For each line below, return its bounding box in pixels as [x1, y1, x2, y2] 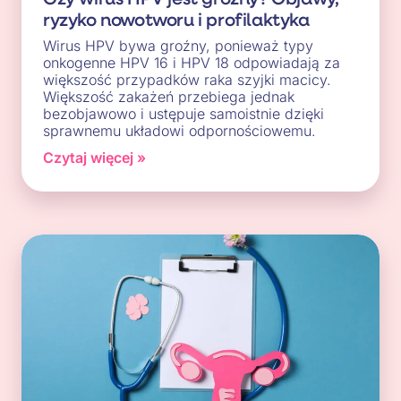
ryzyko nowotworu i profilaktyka [43, 6, 310, 31]
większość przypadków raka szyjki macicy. [43, 70, 331, 89]
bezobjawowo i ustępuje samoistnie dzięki [43, 104, 324, 123]
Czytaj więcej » [43, 148, 146, 166]
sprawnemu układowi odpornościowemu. [43, 121, 316, 140]
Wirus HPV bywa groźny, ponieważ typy [43, 36, 313, 55]
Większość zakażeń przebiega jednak [43, 87, 294, 106]
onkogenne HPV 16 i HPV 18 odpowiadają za [43, 53, 340, 72]
